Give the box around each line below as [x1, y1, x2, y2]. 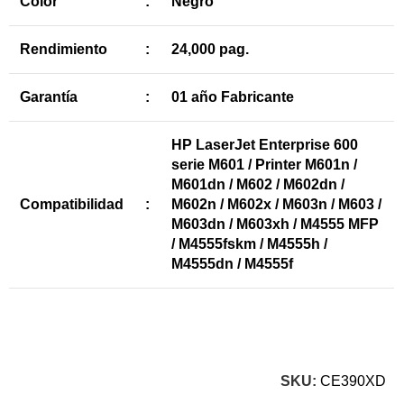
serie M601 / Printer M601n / [171, 157, 358, 172]
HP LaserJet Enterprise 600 [171, 137, 359, 152]
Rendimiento [20, 41, 108, 57]
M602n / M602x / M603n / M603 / [171, 197, 382, 212]
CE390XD [320, 373, 386, 389]
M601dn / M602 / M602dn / [171, 177, 345, 192]
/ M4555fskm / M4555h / [171, 236, 328, 252]
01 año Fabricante [171, 89, 295, 105]
